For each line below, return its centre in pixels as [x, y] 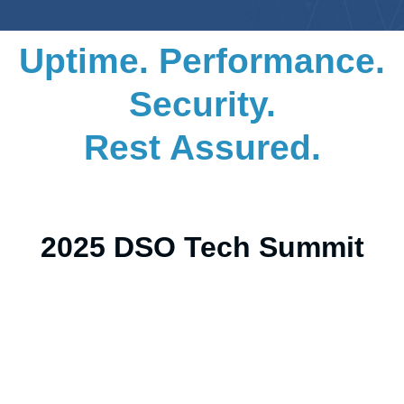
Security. [202, 104]
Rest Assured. [202, 147]
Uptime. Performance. [202, 60]
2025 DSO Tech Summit [202, 247]
